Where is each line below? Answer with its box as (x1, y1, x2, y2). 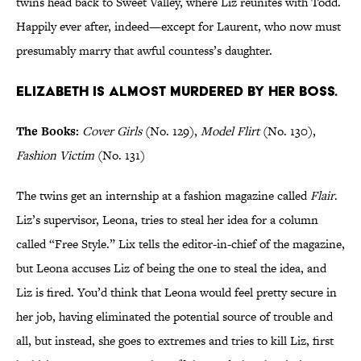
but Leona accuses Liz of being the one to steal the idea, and (16, 259, 326, 277)
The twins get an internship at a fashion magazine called (16, 187, 310, 205)
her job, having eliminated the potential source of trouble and (16, 308, 333, 326)
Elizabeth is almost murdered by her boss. (16, 82, 338, 100)
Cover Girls (82, 122, 142, 140)
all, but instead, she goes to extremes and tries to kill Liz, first (16, 332, 334, 350)
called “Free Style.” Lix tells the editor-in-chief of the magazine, (16, 235, 345, 253)
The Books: (16, 122, 79, 140)
